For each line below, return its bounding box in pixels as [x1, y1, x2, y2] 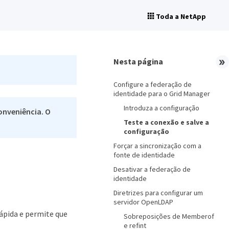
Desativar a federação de [113, 165, 191, 174]
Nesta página [113, 56, 163, 66]
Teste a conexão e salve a [124, 118, 209, 127]
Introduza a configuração [124, 103, 199, 112]
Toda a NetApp [156, 12, 206, 21]
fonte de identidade [113, 150, 175, 159]
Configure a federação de [113, 80, 192, 89]
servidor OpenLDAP [113, 197, 173, 207]
